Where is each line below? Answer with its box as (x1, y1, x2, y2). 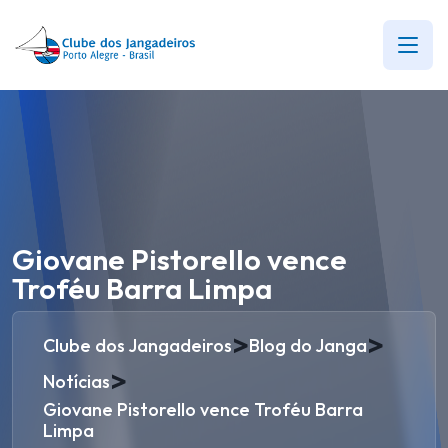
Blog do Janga (249, 333, 367, 357)
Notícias (43, 369, 110, 393)
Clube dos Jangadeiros (43, 333, 232, 357)
